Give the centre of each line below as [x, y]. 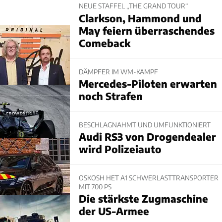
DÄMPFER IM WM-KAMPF [118, 71]
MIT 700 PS [95, 187]
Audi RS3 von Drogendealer [147, 137]
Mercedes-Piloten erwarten [148, 83]
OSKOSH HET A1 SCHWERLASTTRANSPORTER [148, 178]
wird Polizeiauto [120, 149]
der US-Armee [114, 211]
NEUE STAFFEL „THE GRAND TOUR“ [133, 6]
